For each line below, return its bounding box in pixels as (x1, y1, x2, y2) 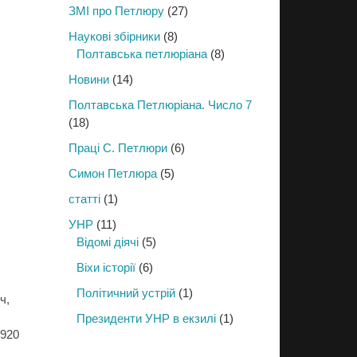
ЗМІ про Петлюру (69, 4, 164, 18)
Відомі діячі (76, 235, 139, 249)
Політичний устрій (76, 286, 175, 300)
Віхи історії (76, 261, 135, 274)
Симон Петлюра (69, 167, 157, 180)
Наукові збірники (69, 29, 160, 43)
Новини (69, 73, 109, 86)
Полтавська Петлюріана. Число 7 (69, 98, 252, 112)
